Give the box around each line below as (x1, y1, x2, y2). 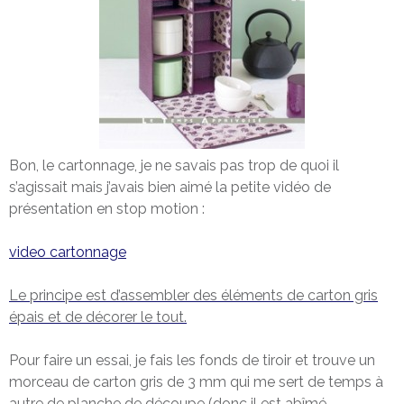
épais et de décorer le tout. (9, 308, 187, 326)
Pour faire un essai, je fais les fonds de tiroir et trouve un (9, 351, 375, 369)
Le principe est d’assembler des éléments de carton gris (9, 286, 378, 304)
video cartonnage (9, 243, 126, 261)
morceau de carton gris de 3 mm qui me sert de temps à (9, 372, 383, 390)
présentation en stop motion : (9, 199, 205, 217)
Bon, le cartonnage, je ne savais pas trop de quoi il (9, 156, 339, 174)
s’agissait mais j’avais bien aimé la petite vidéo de (9, 178, 331, 196)
